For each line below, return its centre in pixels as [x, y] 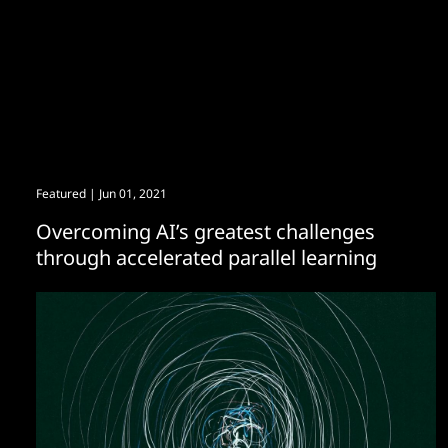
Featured [61, 194]
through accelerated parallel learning [206, 258]
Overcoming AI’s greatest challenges [205, 232]
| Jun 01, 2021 [126, 194]
